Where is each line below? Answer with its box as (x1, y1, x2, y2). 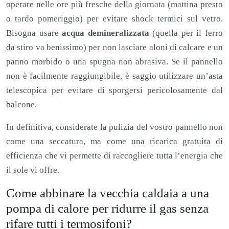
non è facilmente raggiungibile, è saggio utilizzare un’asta (6, 71, 223, 81)
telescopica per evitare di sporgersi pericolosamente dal (6, 85, 223, 96)
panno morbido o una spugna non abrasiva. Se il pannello (6, 57, 223, 67)
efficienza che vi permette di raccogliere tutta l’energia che (6, 151, 223, 161)
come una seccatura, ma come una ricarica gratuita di (6, 136, 223, 147)
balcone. (6, 100, 37, 110)
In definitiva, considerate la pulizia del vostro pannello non (6, 122, 223, 132)
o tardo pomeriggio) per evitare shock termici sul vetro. (6, 14, 223, 24)
